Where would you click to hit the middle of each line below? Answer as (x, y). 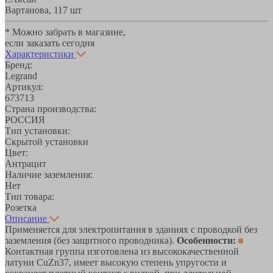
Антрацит (26, 163)
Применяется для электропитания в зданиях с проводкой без (131, 229)
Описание (26, 218)
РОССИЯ (25, 119)
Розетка (21, 207)
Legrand (21, 76)
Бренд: (19, 65)
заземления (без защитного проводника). (91, 240)
